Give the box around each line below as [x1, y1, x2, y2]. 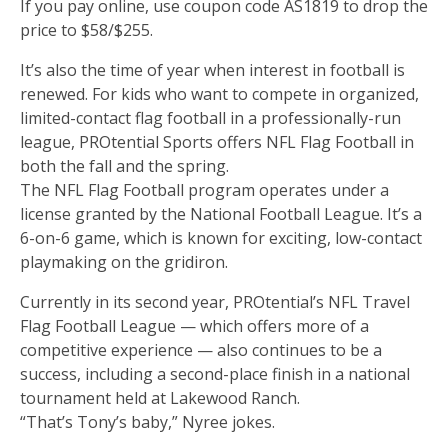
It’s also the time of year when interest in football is [20, 58, 405, 81]
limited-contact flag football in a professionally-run [20, 106, 401, 129]
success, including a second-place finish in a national [20, 362, 410, 385]
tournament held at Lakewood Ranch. [20, 386, 300, 409]
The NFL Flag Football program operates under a [20, 178, 389, 201]
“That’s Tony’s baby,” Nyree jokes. [20, 410, 275, 433]
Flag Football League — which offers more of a [20, 314, 369, 337]
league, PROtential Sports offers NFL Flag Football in [20, 130, 414, 153]
